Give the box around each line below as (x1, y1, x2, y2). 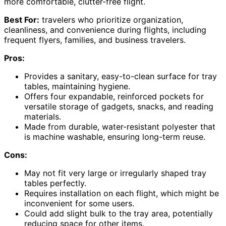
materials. (24, 111, 61, 122)
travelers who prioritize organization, (39, 15, 183, 25)
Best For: (4, 15, 39, 25)
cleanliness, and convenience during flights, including (4, 25, 206, 35)
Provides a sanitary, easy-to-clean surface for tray (24, 71, 217, 82)
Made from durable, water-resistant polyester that (24, 122, 215, 132)
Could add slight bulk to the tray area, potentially (24, 208, 213, 219)
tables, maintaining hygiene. (24, 81, 130, 92)
